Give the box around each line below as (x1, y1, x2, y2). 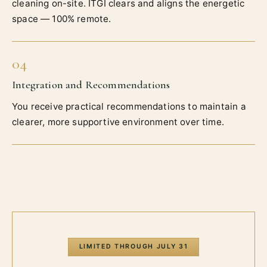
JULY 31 (156, 243, 188, 251)
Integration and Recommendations (12, 78, 170, 92)
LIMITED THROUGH (79, 243, 157, 251)
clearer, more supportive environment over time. (12, 116, 224, 128)
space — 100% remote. (12, 13, 111, 25)
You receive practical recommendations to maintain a (12, 101, 246, 113)
